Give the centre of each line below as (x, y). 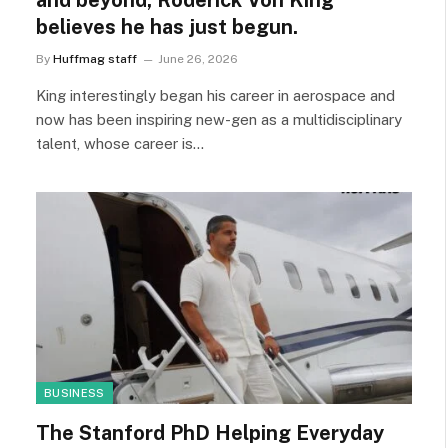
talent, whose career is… (120, 143)
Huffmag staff (95, 59)
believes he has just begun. (167, 27)
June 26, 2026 (198, 59)
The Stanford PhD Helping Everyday (210, 432)
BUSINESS (74, 392)
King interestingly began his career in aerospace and (215, 95)
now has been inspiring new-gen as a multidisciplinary (219, 119)
